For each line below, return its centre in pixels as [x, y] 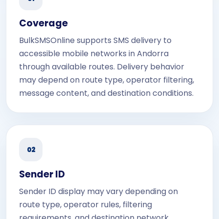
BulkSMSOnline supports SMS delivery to [95, 40]
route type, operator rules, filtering [86, 205]
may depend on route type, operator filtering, [107, 80]
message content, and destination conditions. [106, 93]
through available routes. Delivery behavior [102, 67]
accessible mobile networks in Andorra [94, 54]
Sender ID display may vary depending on [99, 191]
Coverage [44, 23]
